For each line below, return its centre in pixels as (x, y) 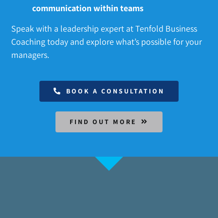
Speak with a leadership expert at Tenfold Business (104, 28)
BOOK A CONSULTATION (116, 91)
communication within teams (88, 8)
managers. (30, 54)
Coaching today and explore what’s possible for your (107, 41)
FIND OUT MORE (103, 121)
